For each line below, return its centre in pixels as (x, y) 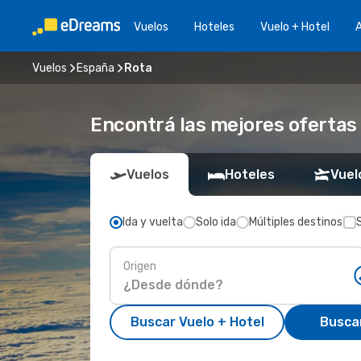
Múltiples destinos (296, 222)
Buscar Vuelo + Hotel (197, 322)
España (95, 68)
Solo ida (216, 222)
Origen (140, 266)
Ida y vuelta (153, 222)
